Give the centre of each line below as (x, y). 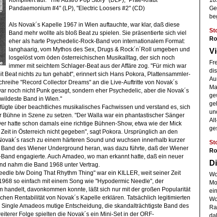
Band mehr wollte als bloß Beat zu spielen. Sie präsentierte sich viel (98, 33)
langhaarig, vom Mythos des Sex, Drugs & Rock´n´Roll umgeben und (100, 49)
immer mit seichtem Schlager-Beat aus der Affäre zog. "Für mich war (98, 66)
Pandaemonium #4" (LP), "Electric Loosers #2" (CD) (77, 8)
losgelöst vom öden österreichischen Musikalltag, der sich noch (92, 57)
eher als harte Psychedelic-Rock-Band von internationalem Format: (97, 41)
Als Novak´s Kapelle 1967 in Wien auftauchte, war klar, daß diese (94, 24)
